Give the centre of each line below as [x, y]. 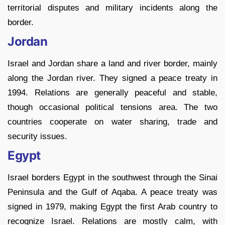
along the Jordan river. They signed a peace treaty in [113, 78]
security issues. [37, 137]
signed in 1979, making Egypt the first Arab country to [113, 207]
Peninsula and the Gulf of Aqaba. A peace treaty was [113, 192]
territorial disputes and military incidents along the [113, 8]
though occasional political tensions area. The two [113, 107]
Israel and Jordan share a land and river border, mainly [113, 64]
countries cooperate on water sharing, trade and [113, 122]
